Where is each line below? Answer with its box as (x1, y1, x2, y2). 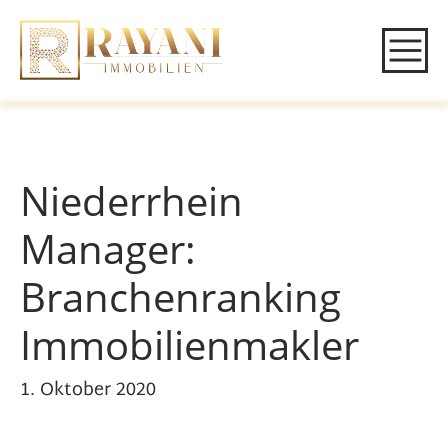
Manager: (20, 221, 196, 276)
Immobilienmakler (20, 317, 359, 372)
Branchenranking (20, 269, 341, 324)
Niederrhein (20, 173, 243, 228)
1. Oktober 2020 (20, 374, 156, 407)
